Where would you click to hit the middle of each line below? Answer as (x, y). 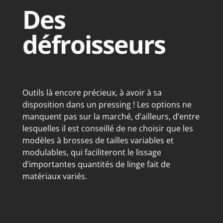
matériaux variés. (55, 176)
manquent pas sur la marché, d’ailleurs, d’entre (111, 117)
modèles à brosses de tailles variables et (98, 141)
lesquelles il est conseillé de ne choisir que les (108, 129)
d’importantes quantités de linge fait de (96, 165)
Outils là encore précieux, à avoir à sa (92, 93)
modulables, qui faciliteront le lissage (92, 153)
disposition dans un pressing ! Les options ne (107, 105)
